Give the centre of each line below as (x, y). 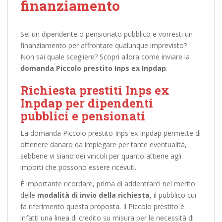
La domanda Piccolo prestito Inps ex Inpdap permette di (111, 133)
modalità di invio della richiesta (93, 195)
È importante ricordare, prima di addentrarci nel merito (108, 184)
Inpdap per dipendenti (87, 103)
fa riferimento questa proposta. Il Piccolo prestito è (102, 206)
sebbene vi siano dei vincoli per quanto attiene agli (101, 156)
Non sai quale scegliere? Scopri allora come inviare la (105, 57)
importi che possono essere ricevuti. (78, 167)
